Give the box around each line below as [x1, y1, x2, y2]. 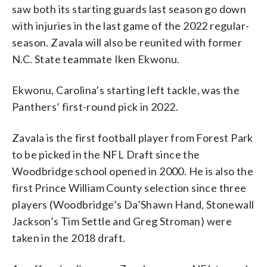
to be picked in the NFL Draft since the [12, 147, 200, 161]
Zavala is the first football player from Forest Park [12, 131, 253, 144]
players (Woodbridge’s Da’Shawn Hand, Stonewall [12, 197, 254, 211]
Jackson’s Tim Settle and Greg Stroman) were [12, 214, 232, 228]
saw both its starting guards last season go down [12, 2, 247, 15]
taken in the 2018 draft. [12, 231, 126, 244]
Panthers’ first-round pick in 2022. [12, 100, 178, 113]
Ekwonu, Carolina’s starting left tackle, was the [12, 83, 240, 97]
